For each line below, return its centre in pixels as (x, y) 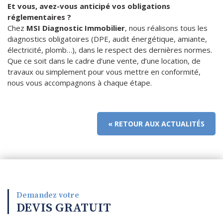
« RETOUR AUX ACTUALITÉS (156, 123)
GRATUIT (83, 208)
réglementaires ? (39, 17)
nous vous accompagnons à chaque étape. (80, 83)
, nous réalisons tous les (166, 28)
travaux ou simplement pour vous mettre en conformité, (104, 72)
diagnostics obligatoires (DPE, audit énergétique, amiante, (107, 39)
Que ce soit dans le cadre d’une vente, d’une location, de (104, 61)
